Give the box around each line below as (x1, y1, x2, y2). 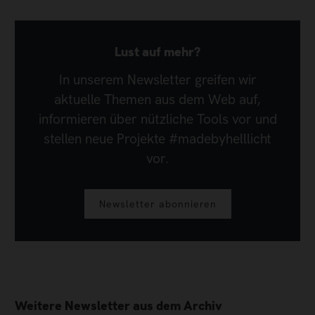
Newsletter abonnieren (98, 197, 217, 210)
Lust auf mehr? (115, 43, 200, 60)
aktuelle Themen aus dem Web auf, (54, 91, 261, 109)
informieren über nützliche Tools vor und (38, 110, 277, 129)
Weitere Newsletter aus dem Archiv (15, 297, 222, 314)
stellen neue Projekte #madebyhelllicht (44, 130, 271, 148)
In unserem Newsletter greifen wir (58, 71, 257, 89)
